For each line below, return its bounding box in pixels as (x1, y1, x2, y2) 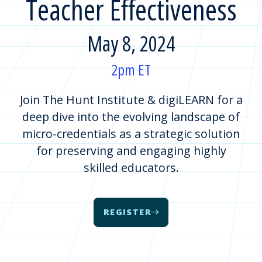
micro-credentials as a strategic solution (22, 125, 240, 142)
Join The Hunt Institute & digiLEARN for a (19, 91, 243, 108)
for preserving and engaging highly (36, 142, 226, 158)
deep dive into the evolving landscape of (22, 108, 240, 125)
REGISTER (103, 206, 152, 218)
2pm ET (111, 59, 151, 81)
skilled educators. (83, 159, 179, 175)
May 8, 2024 (87, 29, 175, 58)
